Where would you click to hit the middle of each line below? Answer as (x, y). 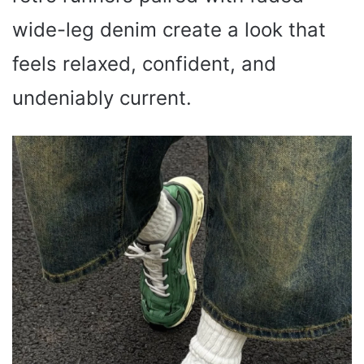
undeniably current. (102, 98)
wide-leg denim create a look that (169, 30)
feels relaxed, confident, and (144, 64)
